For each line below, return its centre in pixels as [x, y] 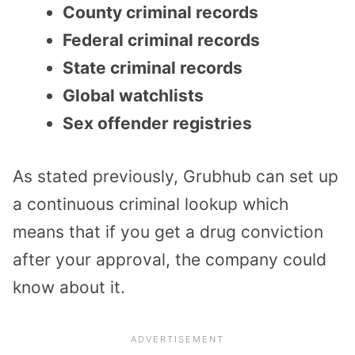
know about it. [69, 287]
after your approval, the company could [170, 259]
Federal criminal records [161, 40]
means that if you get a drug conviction [168, 231]
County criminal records [160, 13]
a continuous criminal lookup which [151, 204]
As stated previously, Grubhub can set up [176, 176]
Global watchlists [133, 96]
